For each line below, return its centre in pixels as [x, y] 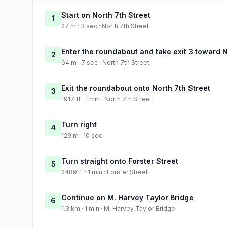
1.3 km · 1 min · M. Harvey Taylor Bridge [118, 208]
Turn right [79, 124]
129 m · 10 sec [82, 135]
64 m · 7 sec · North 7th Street [105, 62]
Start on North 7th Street [106, 15]
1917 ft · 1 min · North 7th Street [106, 99]
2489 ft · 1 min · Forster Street [105, 172]
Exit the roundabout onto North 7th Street [136, 88]
